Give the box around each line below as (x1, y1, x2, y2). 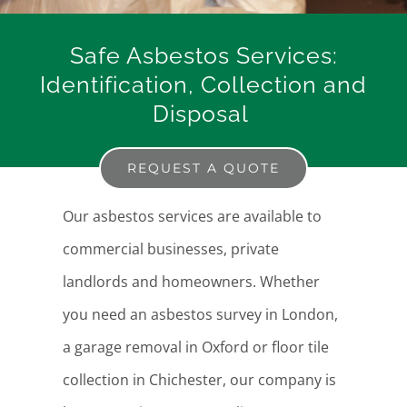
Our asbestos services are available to (62, 206, 322, 227)
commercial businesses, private (62, 239, 279, 260)
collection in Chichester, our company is (62, 370, 336, 391)
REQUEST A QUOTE (127, 159, 280, 176)
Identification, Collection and (40, 71, 367, 99)
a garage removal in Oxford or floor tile (62, 337, 329, 358)
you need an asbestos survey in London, (62, 304, 338, 325)
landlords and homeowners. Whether (62, 272, 320, 293)
